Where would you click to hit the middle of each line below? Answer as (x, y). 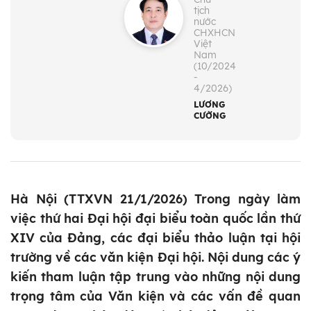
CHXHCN (215, 33)
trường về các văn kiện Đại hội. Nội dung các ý (155, 258)
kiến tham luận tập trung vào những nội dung (155, 277)
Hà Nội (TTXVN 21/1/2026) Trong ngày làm (155, 199)
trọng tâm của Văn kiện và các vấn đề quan (155, 296)
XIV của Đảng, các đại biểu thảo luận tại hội (155, 238)
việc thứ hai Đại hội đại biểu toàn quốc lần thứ (155, 219)
